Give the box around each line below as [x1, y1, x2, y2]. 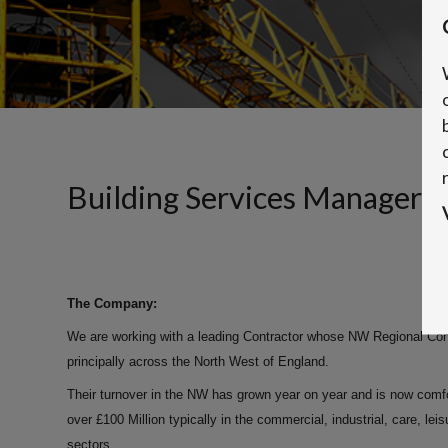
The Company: [67, 295, 157, 311]
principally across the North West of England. [67, 353, 329, 369]
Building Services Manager [67, 178, 422, 216]
